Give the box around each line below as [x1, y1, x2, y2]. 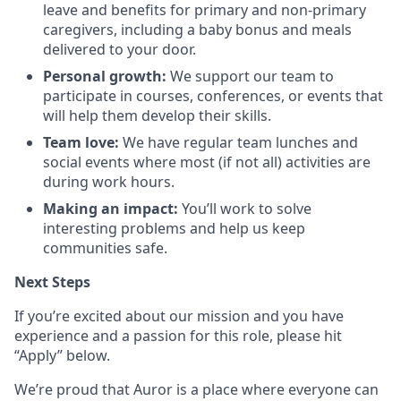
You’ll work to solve [182, 199, 311, 218]
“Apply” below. [14, 346, 110, 365]
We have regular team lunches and [119, 132, 358, 152]
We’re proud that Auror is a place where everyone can [14, 380, 379, 399]
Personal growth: [43, 66, 170, 86]
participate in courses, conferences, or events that [43, 86, 383, 106]
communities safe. [43, 238, 167, 258]
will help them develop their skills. [43, 106, 271, 125]
